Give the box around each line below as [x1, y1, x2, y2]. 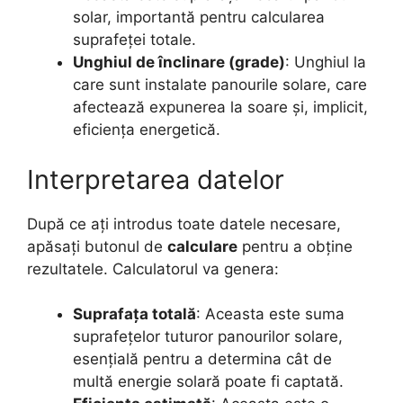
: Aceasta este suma [196, 305, 345, 323]
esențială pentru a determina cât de [73, 350, 332, 368]
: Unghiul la [285, 53, 366, 71]
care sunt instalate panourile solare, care [73, 76, 367, 94]
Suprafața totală [73, 305, 196, 323]
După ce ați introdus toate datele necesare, [27, 214, 341, 233]
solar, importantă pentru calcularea [73, 8, 325, 26]
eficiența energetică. [73, 121, 220, 139]
